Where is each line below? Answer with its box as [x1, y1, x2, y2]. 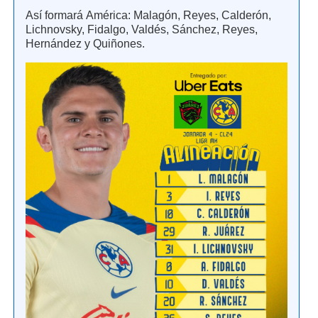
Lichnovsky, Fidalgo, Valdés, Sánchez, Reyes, [26, 23, 258, 37]
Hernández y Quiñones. [26, 37, 145, 51]
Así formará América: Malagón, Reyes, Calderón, [26, 9, 271, 23]
